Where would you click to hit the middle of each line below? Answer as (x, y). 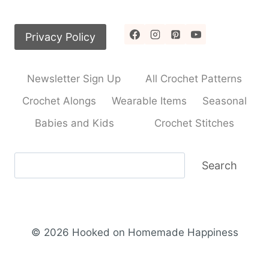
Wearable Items (149, 101)
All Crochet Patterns (194, 78)
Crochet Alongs (59, 101)
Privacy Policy (60, 37)
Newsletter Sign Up (74, 78)
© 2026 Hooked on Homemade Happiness (134, 232)
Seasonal (225, 101)
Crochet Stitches (195, 123)
